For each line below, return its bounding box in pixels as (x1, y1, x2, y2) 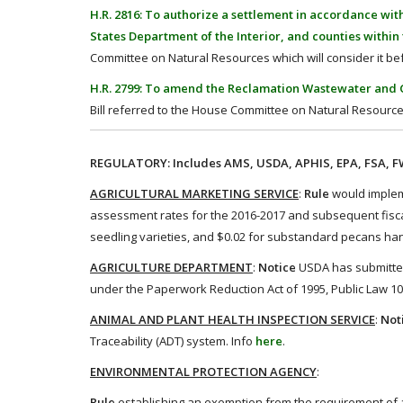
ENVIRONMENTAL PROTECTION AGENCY (90, 363, 317, 380)
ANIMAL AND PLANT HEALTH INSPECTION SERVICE (90, 311, 375, 327)
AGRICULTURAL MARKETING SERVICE (90, 185, 299, 201)
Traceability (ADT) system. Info (90, 333, 255, 349)
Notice (258, 259, 296, 275)
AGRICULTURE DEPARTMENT (90, 259, 253, 275)
